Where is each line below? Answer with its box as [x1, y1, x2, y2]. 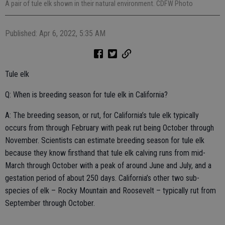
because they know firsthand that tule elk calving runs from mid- [5, 148, 205, 158]
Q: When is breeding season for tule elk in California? [5, 89, 168, 99]
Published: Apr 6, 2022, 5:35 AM [5, 28, 105, 38]
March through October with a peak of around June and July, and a [5, 160, 211, 170]
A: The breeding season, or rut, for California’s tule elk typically [5, 110, 199, 120]
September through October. [5, 198, 95, 208]
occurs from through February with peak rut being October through [5, 123, 214, 133]
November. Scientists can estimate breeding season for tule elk [5, 135, 204, 145]
